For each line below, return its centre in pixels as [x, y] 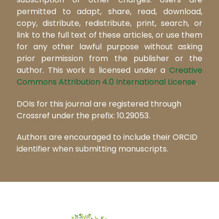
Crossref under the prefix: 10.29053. [83, 115]
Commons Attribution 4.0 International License [106, 82]
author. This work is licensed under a [93, 70]
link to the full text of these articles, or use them [109, 35]
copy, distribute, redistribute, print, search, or [109, 23]
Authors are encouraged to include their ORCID [107, 137]
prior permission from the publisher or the [109, 58]
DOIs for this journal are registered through [99, 104]
